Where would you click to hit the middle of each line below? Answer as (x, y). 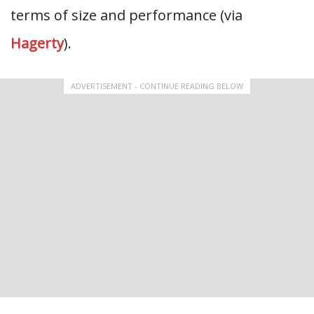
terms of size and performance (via (127, 15)
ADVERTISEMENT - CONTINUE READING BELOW (157, 86)
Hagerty (37, 43)
